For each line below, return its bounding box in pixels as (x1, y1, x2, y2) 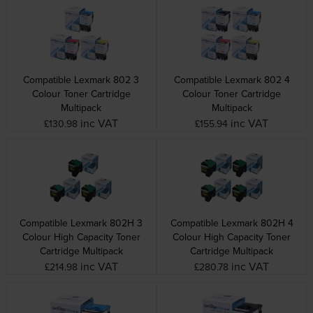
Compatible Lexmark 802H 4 (170, 215, 293, 230)
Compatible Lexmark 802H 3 (20, 215, 143, 230)
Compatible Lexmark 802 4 (173, 72, 290, 87)
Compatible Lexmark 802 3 (23, 72, 140, 87)
